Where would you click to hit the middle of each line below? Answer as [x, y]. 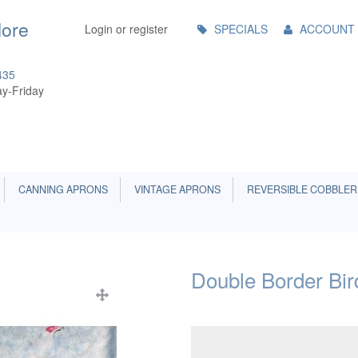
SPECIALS [241, 29]
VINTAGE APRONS [175, 189]
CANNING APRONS [61, 189]
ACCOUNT [327, 29]
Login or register [126, 29]
